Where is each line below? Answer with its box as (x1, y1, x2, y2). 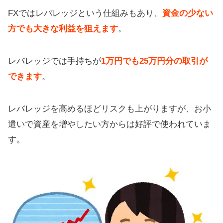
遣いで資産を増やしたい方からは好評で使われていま (8, 119, 211, 129)
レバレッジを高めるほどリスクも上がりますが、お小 (8, 104, 211, 114)
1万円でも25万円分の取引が (101, 56, 208, 66)
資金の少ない (162, 8, 213, 18)
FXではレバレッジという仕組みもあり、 (8, 8, 162, 18)
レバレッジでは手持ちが (8, 56, 101, 66)
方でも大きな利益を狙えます (8, 24, 118, 34)
